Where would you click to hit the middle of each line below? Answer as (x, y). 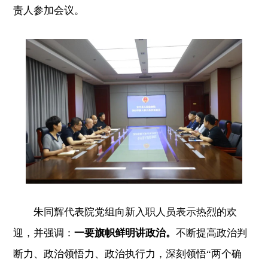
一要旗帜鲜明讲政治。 (125, 233)
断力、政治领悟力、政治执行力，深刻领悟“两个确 (128, 254)
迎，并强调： (44, 233)
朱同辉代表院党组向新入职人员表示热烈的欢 (125, 212)
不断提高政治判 (212, 233)
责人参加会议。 (49, 10)
